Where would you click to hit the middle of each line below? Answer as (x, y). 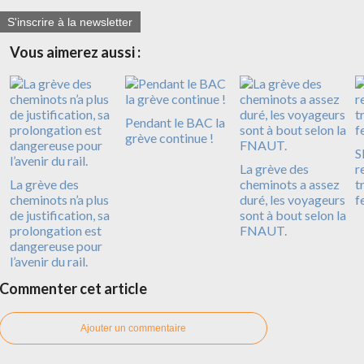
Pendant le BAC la (175, 123)
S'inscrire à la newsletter (70, 22)
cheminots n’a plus (59, 200)
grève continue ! (169, 138)
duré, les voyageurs (292, 200)
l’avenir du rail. (49, 262)
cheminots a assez (290, 184)
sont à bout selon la (293, 215)
